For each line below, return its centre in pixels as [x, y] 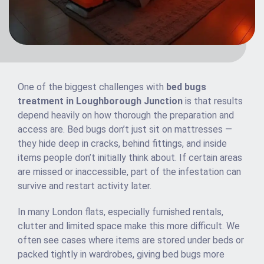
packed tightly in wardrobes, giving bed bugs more [121, 255]
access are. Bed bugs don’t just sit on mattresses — [125, 130]
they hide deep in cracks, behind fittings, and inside [122, 144]
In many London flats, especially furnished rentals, [121, 212]
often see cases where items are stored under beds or [131, 240]
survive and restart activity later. [85, 186]
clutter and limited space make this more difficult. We [129, 226]
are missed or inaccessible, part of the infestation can [129, 172]
